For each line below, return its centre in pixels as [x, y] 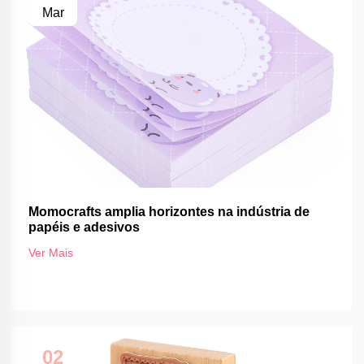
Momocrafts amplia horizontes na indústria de [169, 212]
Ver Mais [51, 253]
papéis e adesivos [84, 227]
